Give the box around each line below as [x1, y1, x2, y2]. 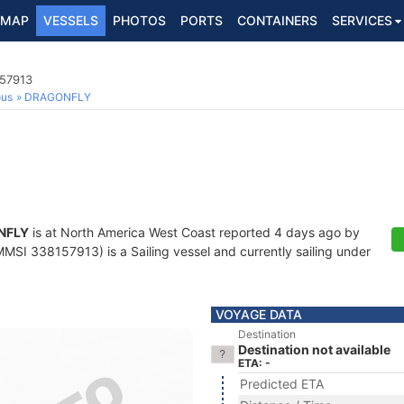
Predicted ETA [240, 376, 324, 391]
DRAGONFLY [24, 90, 91, 104]
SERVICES [332, 13, 392, 28]
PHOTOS [113, 13, 166, 28]
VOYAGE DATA [216, 307, 302, 322]
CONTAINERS [237, 13, 317, 28]
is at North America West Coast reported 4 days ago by [29, 225, 360, 240]
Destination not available [238, 342, 390, 357]
